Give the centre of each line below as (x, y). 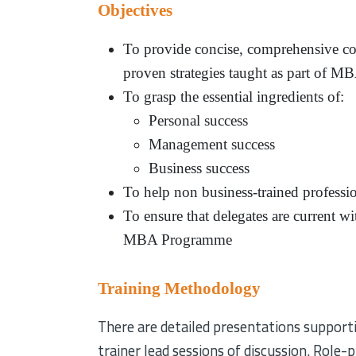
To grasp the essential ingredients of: (234, 96)
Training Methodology (180, 288)
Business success (199, 168)
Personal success (199, 120)
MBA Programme (178, 239)
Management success (212, 144)
